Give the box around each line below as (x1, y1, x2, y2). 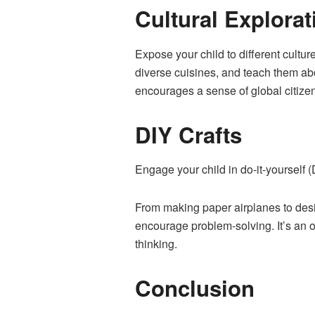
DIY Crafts (135, 118, 242, 150)
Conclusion (135, 272, 255, 304)
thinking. (135, 236, 177, 252)
